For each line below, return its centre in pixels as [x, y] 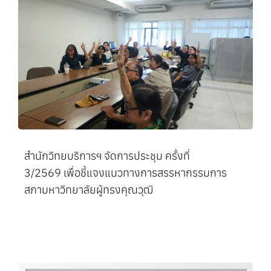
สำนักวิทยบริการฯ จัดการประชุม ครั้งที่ [107, 155]
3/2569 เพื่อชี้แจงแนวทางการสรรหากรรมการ [125, 172]
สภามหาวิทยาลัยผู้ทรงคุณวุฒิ [89, 189]
